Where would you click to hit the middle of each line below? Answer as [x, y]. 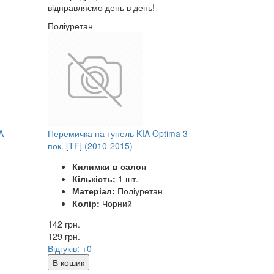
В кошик [69, 262]
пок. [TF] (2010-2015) [91, 145]
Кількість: [94, 178]
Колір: [86, 203]
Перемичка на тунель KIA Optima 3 [118, 133]
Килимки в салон [109, 166]
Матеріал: [94, 191]
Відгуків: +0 [70, 248]
